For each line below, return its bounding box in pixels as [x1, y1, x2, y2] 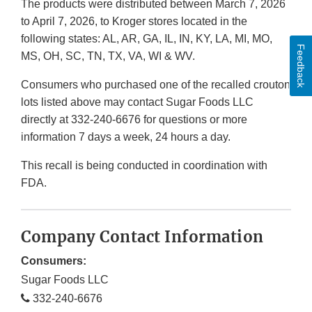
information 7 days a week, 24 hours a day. [21, 131, 231, 143]
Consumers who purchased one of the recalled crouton [21, 79, 290, 91]
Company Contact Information [21, 227, 264, 247]
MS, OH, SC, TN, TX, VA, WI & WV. [21, 50, 195, 63]
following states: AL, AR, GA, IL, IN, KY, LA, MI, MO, [21, 33, 272, 45]
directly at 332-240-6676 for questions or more [21, 114, 247, 126]
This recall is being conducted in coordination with [21, 159, 267, 172]
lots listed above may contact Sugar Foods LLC [21, 96, 253, 109]
